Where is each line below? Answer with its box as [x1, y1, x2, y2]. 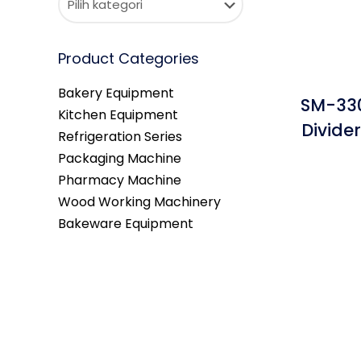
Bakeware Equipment [58, 214, 193, 233]
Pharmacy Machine [58, 171, 181, 189]
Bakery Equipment [58, 84, 174, 102]
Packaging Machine [58, 149, 181, 168]
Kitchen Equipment [58, 106, 178, 124]
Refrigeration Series [58, 127, 182, 146]
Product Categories [58, 48, 199, 68]
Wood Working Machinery [58, 193, 221, 211]
